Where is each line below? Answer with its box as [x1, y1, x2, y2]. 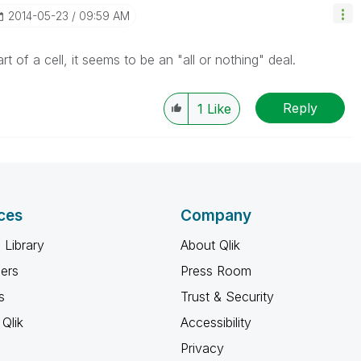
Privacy [180, 340, 224, 356]
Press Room [180, 263, 251, 279]
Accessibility [180, 314, 251, 330]
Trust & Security [180, 288, 274, 305]
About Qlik [180, 237, 240, 253]
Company [180, 206, 251, 225]
